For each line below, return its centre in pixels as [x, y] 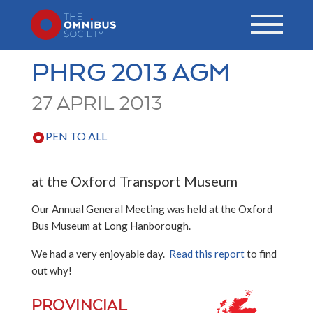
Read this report [207, 254]
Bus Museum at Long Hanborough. [111, 226]
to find [261, 254]
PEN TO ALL [76, 136]
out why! [52, 270]
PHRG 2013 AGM [131, 71]
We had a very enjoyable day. [100, 254]
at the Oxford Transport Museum [134, 181]
